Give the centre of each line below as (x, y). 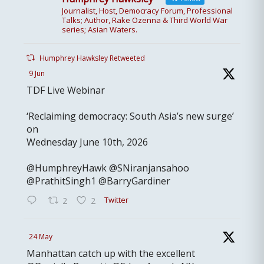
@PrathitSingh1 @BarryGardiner (98, 181)
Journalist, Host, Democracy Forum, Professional (147, 11)
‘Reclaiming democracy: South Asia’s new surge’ (130, 116)
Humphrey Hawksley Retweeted (93, 58)
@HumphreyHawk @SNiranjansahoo (108, 168)
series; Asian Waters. (100, 29)
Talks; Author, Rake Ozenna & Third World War (145, 20)
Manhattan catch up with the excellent (111, 253)
